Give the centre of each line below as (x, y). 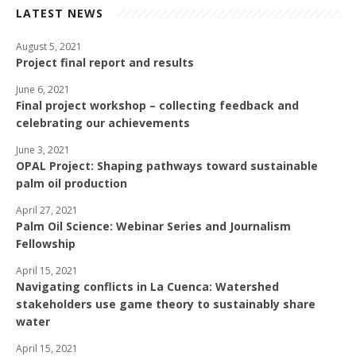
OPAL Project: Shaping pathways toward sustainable (167, 166)
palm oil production (72, 184)
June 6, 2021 (43, 90)
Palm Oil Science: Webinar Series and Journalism (153, 226)
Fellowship (46, 244)
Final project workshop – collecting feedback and (157, 106)
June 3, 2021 (43, 150)
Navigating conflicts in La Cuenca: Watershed (147, 287)
